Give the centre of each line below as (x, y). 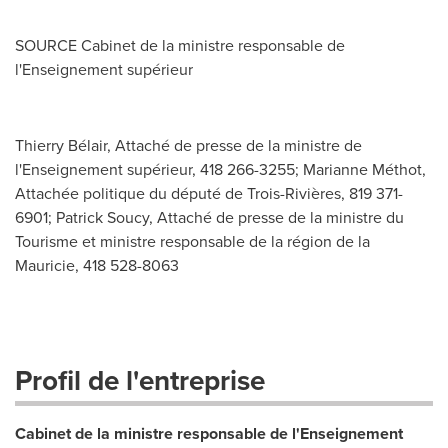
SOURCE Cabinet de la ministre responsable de (180, 45)
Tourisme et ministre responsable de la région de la (192, 241)
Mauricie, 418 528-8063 (97, 265)
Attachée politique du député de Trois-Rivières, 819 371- (209, 193)
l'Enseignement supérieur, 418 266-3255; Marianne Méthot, (220, 169)
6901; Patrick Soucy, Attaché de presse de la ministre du (209, 217)
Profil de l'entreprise (140, 380)
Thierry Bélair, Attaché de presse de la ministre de (188, 145)
